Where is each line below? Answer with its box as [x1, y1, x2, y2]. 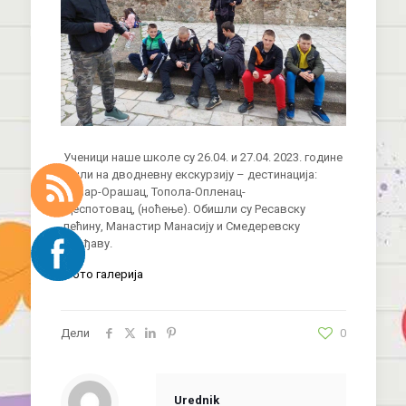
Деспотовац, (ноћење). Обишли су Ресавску [63, 202, 305, 217]
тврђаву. [63, 237, 112, 251]
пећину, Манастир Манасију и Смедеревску [63, 219, 300, 234]
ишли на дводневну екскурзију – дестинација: [63, 168, 317, 182]
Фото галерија [63, 267, 143, 282]
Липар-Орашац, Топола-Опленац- [63, 185, 246, 199]
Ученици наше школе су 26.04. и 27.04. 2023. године [63, 150, 343, 165]
